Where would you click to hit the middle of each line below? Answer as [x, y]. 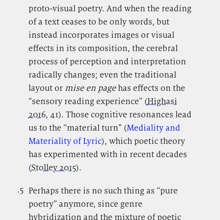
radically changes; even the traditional [102, 75]
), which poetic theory [143, 141]
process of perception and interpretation [107, 62]
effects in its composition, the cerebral [103, 48]
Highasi [162, 101]
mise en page [91, 88]
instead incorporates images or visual [101, 35]
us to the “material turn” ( [77, 128]
